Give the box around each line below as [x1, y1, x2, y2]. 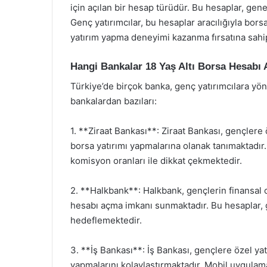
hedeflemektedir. [70, 214, 142, 226]
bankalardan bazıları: [70, 95, 157, 107]
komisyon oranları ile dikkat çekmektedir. [70, 154, 242, 166]
